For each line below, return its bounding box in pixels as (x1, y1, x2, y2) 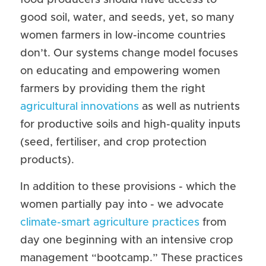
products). (20, 155, 74, 166)
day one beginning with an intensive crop (20, 235, 233, 246)
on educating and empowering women (20, 66, 220, 77)
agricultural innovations (20, 102, 139, 112)
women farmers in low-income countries (20, 30, 226, 41)
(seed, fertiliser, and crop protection (20, 137, 207, 148)
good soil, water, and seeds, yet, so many (20, 12, 235, 23)
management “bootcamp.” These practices (20, 253, 243, 264)
